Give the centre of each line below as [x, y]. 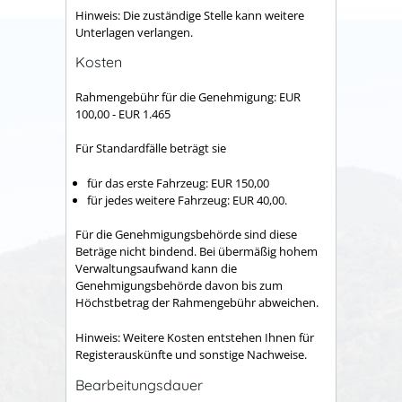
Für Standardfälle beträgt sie [151, 149]
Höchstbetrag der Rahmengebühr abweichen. [197, 303]
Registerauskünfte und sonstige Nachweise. [191, 354]
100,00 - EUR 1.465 [123, 114]
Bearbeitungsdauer [139, 385]
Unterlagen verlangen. [134, 32]
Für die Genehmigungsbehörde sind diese [186, 235]
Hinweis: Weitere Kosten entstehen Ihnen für [195, 337]
